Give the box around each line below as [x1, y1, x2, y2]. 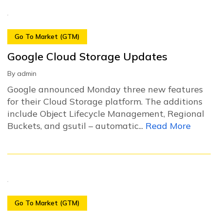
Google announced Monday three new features [7, 83, 203, 95]
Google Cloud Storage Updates [7, 49, 167, 63]
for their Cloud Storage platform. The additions [7, 95, 202, 107]
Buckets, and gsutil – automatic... [7, 120, 145, 131]
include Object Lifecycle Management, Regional [7, 108, 204, 119]
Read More [145, 120, 191, 131]
